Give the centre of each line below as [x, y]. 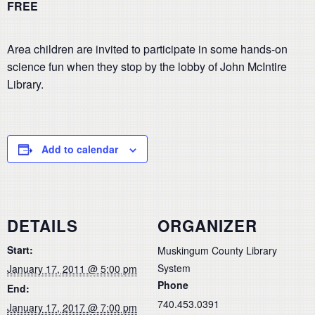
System [174, 268]
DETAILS [43, 225]
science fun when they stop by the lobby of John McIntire [147, 66]
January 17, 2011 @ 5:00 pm [72, 268]
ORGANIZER [207, 225]
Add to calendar [80, 149]
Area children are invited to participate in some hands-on [147, 49]
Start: [20, 249]
